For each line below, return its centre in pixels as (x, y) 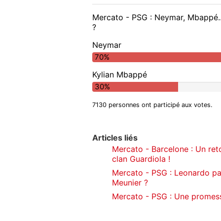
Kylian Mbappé (120, 75)
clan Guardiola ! (141, 159)
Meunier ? (130, 183)
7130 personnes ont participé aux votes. (152, 105)
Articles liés (115, 138)
